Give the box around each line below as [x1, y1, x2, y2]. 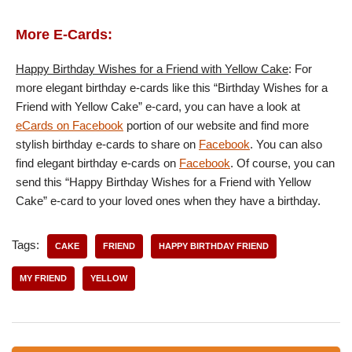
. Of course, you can [230, 156, 335, 170]
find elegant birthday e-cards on [16, 156, 179, 170]
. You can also [250, 137, 322, 152]
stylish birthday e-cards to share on [16, 137, 199, 152]
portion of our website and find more [123, 119, 309, 133]
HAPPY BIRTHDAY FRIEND [159, 241, 269, 251]
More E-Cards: [16, 27, 112, 43]
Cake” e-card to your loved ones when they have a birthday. [16, 194, 321, 208]
